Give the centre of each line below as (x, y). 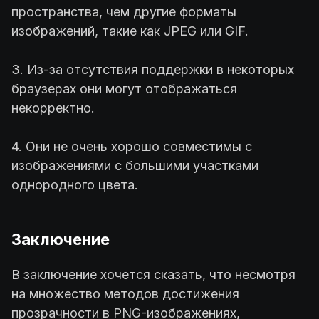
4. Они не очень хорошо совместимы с (132, 146)
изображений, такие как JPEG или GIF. (130, 31)
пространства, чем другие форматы (124, 11)
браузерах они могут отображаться (124, 88)
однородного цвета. (75, 184)
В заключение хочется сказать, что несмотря (153, 274)
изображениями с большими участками (135, 165)
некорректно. (53, 108)
